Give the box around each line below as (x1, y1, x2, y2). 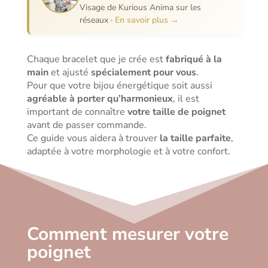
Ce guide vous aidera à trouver (26, 132, 160, 145)
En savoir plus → (114, 14, 179, 26)
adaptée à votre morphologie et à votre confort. (26, 145, 230, 158)
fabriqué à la (165, 53, 222, 66)
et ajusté (48, 66, 91, 79)
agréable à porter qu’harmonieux (26, 92, 173, 105)
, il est (172, 92, 199, 105)
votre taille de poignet (127, 105, 226, 118)
